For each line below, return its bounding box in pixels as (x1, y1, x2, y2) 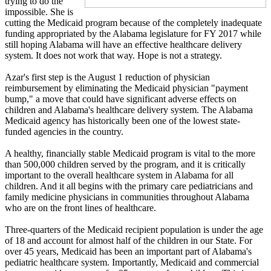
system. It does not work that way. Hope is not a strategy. (5, 50, 222, 60)
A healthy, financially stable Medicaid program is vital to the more (5, 148, 255, 158)
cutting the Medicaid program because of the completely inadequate (5, 18, 262, 28)
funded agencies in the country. (5, 126, 126, 137)
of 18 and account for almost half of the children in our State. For (5, 235, 252, 246)
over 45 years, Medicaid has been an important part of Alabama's (5, 246, 252, 256)
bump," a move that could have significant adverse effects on (5, 94, 237, 104)
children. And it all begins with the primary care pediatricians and (5, 181, 253, 191)
